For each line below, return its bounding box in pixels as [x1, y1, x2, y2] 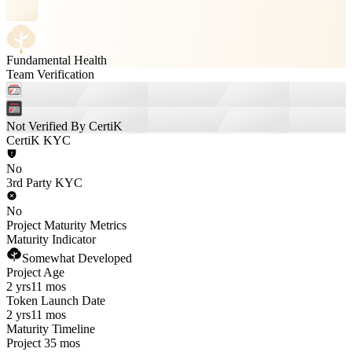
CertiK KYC [6, 134, 71, 147]
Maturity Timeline [6, 322, 95, 335]
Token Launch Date [6, 294, 105, 307]
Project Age [6, 266, 64, 279]
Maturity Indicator [6, 233, 96, 246]
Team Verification [6, 68, 94, 81]
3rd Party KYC [6, 176, 82, 189]
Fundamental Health [6, 53, 107, 67]
